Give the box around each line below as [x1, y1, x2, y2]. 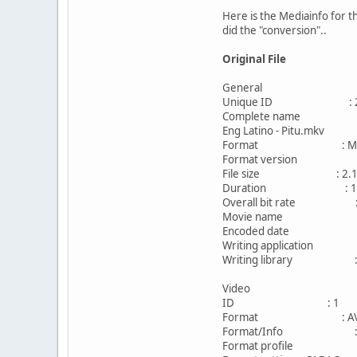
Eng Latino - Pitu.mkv [222, 123, 324, 138]
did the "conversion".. [222, 22, 327, 37]
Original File [222, 51, 286, 66]
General [222, 80, 262, 95]
